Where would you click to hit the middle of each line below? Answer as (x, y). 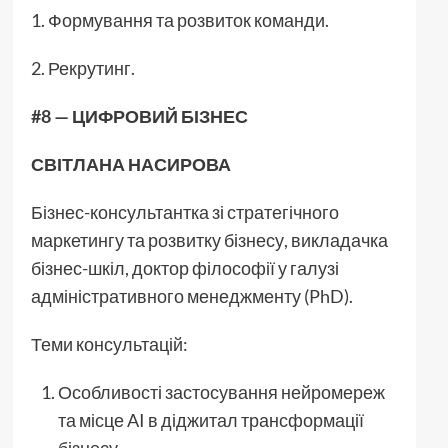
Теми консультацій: (109, 343)
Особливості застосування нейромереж (221, 391)
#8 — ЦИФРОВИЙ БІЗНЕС (139, 115)
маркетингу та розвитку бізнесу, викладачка (209, 239)
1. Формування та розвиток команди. (179, 19)
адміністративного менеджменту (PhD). (191, 295)
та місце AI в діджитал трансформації (210, 419)
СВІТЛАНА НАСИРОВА (130, 163)
